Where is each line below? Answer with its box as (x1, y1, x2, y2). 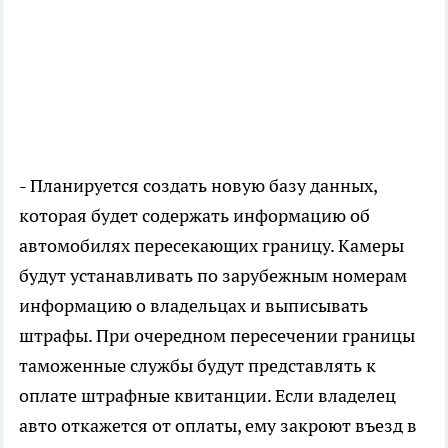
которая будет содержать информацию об (19, 204, 370, 228)
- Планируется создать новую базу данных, (19, 174, 377, 198)
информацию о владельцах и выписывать (19, 294, 368, 318)
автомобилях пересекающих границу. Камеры (19, 234, 404, 258)
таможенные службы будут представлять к (19, 354, 376, 378)
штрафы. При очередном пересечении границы (19, 324, 415, 348)
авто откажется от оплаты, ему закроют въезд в (19, 414, 417, 438)
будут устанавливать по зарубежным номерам (19, 264, 407, 288)
